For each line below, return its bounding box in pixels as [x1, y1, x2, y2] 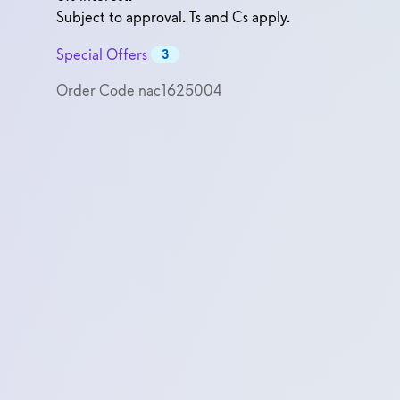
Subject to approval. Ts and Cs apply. [56, 7, 290, 27]
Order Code [56, 80, 138, 101]
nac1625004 [138, 80, 222, 101]
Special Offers [56, 45, 147, 65]
